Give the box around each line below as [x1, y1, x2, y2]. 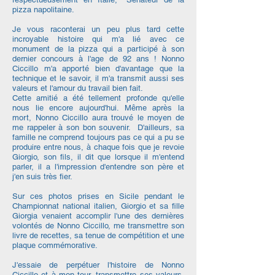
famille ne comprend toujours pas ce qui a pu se [12, 133, 184, 142]
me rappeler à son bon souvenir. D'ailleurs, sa [12, 123, 184, 132]
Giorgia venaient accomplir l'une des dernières [12, 211, 184, 220]
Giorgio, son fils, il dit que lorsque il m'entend [12, 152, 184, 161]
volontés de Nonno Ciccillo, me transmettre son [12, 221, 184, 230]
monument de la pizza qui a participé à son [12, 44, 184, 53]
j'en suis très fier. [12, 172, 72, 181]
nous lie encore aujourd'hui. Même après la [12, 103, 184, 112]
